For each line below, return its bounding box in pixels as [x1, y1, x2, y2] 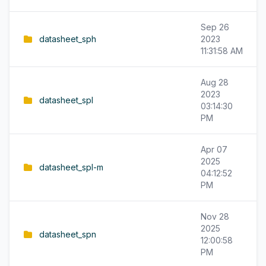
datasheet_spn [39, 229, 96, 239]
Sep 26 [201, 22, 229, 32]
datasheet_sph [39, 34, 96, 44]
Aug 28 [201, 77, 229, 87]
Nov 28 [201, 211, 229, 221]
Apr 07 [201, 144, 227, 154]
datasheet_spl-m [39, 162, 103, 172]
